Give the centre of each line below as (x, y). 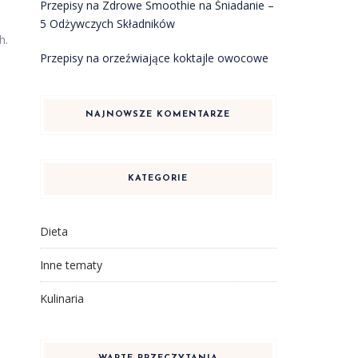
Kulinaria (62, 298)
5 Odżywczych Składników (107, 24)
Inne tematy (71, 265)
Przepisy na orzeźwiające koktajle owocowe (154, 58)
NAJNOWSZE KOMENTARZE (158, 115)
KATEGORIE (158, 179)
